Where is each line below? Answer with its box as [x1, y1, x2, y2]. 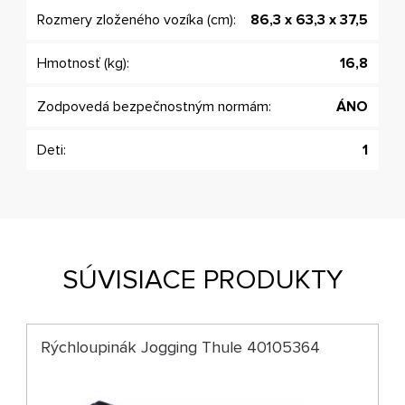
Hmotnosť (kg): [37, 54, 130, 73]
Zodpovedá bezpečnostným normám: [37, 98, 272, 117]
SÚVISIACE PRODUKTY [62, 263, 343, 297]
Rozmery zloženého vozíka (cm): [37, 11, 237, 30]
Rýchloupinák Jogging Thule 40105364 [41, 337, 321, 358]
